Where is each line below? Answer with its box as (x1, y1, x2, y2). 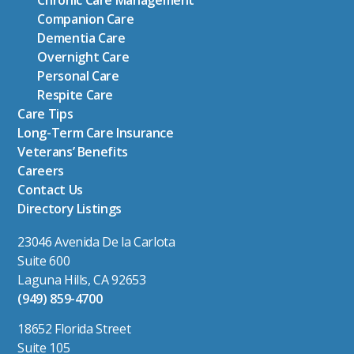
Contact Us (17, 181, 83, 199)
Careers (17, 162, 64, 180)
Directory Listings (17, 200, 122, 218)
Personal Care (37, 67, 119, 85)
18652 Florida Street (17, 319, 131, 337)
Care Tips (17, 105, 73, 123)
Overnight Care (37, 48, 130, 66)
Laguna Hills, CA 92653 (17, 271, 146, 289)
